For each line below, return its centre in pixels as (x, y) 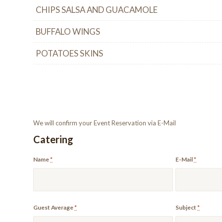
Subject (187, 208)
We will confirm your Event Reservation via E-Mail (105, 123)
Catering (53, 139)
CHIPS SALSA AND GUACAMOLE (97, 10)
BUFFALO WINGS (68, 32)
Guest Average (54, 208)
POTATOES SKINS (69, 54)
